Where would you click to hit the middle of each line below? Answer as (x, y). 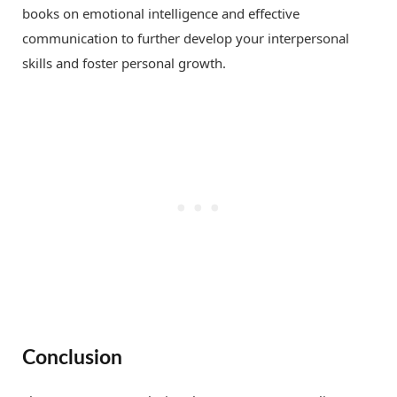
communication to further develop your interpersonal (186, 38)
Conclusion (72, 358)
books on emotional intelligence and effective (161, 13)
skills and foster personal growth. (124, 62)
